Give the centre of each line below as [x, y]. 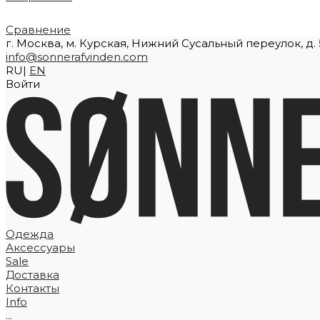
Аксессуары [40, 247]
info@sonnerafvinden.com [77, 57]
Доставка [32, 274]
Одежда [30, 234]
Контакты [32, 288]
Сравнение [38, 30]
